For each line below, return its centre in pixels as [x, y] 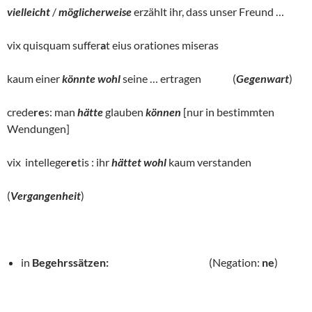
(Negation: [185, 262]
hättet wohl [139, 162]
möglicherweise [95, 11]
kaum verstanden [235, 162]
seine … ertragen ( [178, 78]
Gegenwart [263, 78]
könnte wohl [91, 78]
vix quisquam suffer [54, 45]
